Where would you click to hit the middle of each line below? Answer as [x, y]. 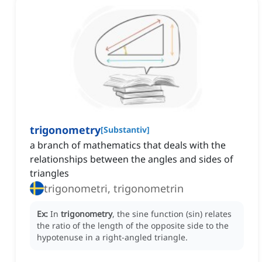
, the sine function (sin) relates [172, 214]
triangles [49, 173]
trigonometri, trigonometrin [114, 189]
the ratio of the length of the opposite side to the [133, 226]
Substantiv [125, 130]
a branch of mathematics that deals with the [128, 145]
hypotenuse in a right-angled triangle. [112, 237]
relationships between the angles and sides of [132, 159]
